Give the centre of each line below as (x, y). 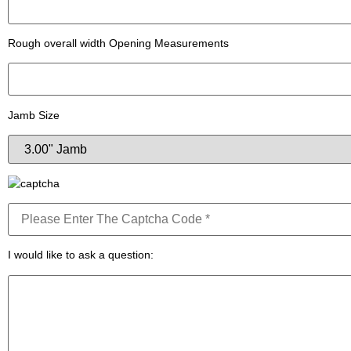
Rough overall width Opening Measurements (118, 43)
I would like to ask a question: (81, 255)
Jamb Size (34, 115)
